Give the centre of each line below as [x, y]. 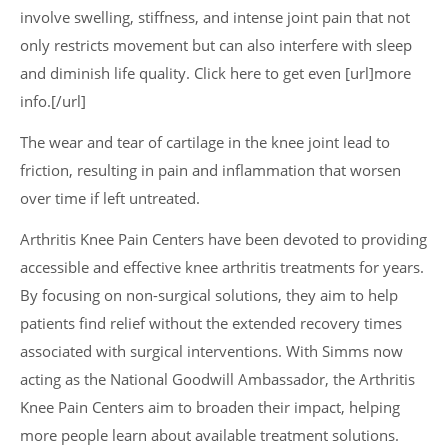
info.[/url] [53, 101]
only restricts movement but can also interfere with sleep [216, 45]
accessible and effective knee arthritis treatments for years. [222, 267]
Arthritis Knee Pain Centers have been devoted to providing [223, 239]
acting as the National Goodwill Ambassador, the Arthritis [217, 379]
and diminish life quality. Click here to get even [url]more [215, 73]
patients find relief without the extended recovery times [211, 323]
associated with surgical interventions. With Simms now [211, 351]
